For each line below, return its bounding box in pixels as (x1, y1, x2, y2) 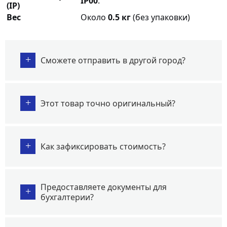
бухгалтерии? (41, 191, 94, 203)
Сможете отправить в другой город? (41, 54, 185, 66)
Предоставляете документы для (41, 181, 167, 193)
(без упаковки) (131, 11, 190, 23)
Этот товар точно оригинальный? (41, 97, 175, 109)
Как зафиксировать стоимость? (41, 140, 166, 152)
